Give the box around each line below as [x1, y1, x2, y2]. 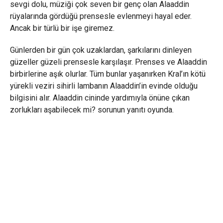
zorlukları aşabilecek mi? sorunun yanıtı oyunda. [9, 105, 174, 114]
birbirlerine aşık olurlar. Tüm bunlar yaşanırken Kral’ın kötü [9, 69, 206, 79]
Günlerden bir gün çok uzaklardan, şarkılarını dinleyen [9, 45, 192, 55]
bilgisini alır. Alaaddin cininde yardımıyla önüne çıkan [9, 93, 190, 103]
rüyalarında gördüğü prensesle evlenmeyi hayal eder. [9, 11, 192, 21]
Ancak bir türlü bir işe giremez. [9, 23, 114, 33]
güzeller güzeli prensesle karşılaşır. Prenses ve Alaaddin [9, 57, 207, 67]
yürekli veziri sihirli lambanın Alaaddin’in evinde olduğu [9, 81, 198, 91]
